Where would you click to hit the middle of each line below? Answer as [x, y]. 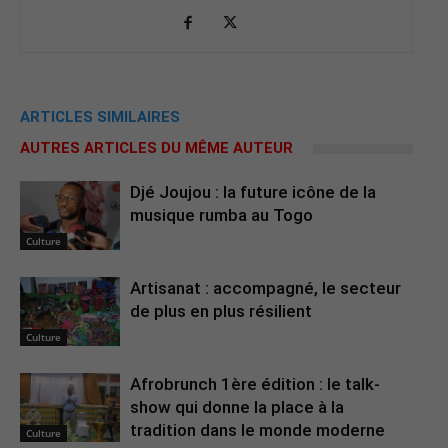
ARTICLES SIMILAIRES [100, 117]
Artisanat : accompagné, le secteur [265, 288]
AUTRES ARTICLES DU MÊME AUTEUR [156, 148]
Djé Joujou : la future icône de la [253, 192]
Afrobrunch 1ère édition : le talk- [255, 384]
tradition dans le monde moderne [257, 430]
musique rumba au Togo [221, 215]
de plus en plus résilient [221, 311]
